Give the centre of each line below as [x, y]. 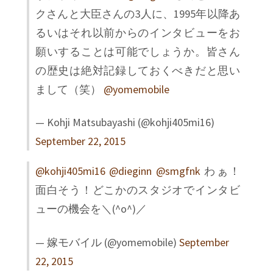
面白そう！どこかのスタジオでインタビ [138, 190]
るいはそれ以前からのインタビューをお [138, 32]
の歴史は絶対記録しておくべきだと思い [138, 70]
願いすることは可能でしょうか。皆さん [138, 51]
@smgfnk [178, 171]
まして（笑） [69, 89]
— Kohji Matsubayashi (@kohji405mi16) [125, 122]
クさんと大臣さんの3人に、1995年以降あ [138, 13]
